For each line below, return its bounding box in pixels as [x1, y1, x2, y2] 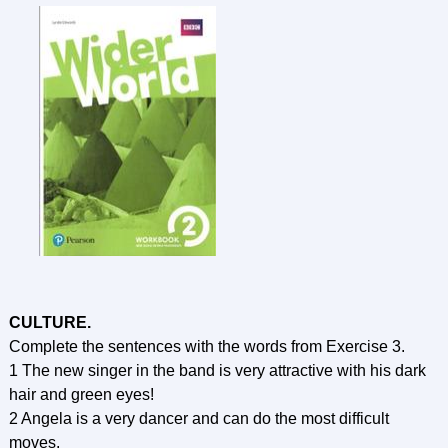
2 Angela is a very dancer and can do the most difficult [8, 410, 389, 427]
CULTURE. [8, 314, 91, 331]
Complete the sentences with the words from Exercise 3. [8, 338, 405, 355]
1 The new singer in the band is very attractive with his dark [8, 362, 426, 379]
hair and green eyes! [8, 386, 154, 403]
